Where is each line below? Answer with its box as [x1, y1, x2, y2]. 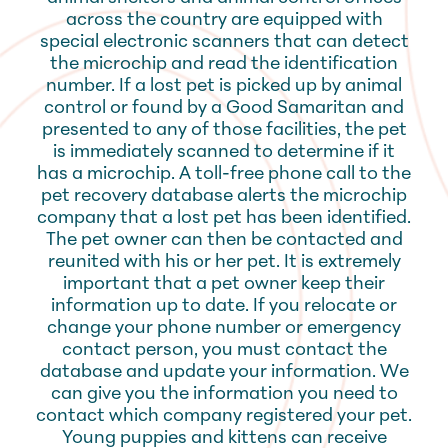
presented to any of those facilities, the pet [41, 121, 407, 140]
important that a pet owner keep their [63, 275, 385, 294]
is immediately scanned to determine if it [53, 143, 395, 162]
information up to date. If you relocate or [51, 297, 397, 316]
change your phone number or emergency [47, 319, 401, 338]
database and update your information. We [39, 363, 409, 382]
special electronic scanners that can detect [39, 33, 409, 52]
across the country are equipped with [65, 11, 383, 30]
